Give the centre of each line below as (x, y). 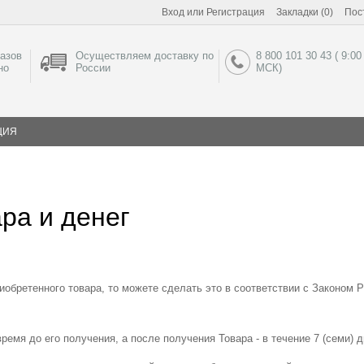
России (93, 68)
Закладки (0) (305, 12)
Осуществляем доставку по (144, 56)
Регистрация (236, 12)
